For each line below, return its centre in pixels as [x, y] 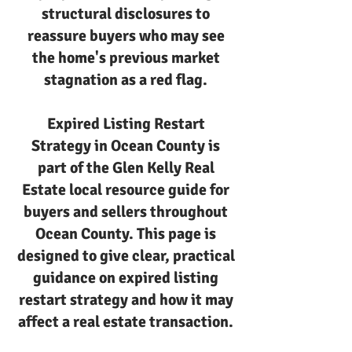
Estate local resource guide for [126, 190]
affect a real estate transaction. [126, 322]
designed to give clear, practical [126, 256]
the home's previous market [126, 58]
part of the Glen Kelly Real [126, 168]
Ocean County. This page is [126, 234]
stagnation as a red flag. [126, 80]
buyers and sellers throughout [126, 212]
